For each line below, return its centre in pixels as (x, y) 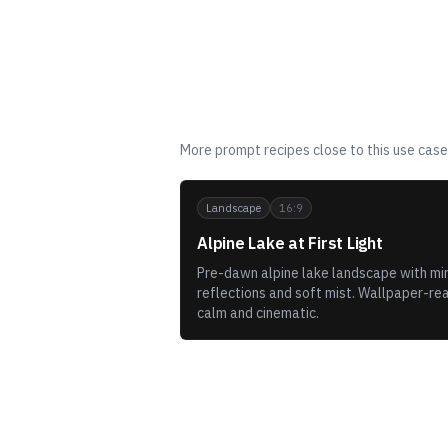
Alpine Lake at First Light (290, 243)
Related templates (281, 120)
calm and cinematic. (258, 313)
